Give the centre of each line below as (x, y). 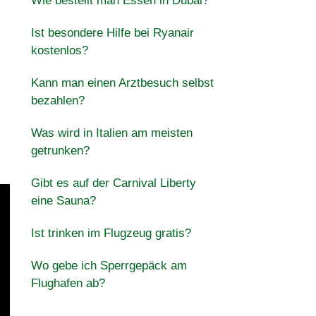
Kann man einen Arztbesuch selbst (122, 83)
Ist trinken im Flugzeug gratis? (111, 233)
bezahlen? (57, 101)
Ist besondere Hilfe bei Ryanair (112, 33)
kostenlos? (59, 50)
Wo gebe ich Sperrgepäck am (109, 266)
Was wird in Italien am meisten (111, 133)
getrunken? (60, 151)
